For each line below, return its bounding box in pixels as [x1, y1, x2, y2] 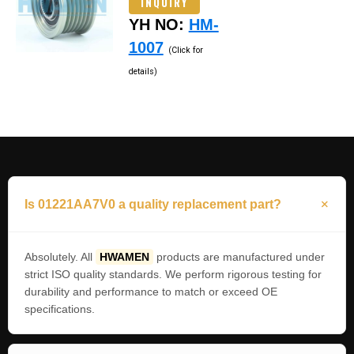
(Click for [168, 44, 203, 55]
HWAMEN [100, 250, 149, 263]
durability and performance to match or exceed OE [24, 284, 277, 298]
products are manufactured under [153, 250, 325, 263]
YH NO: [128, 15, 189, 33]
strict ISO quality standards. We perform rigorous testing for [24, 267, 322, 281]
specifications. [24, 302, 95, 315]
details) [128, 66, 157, 77]
